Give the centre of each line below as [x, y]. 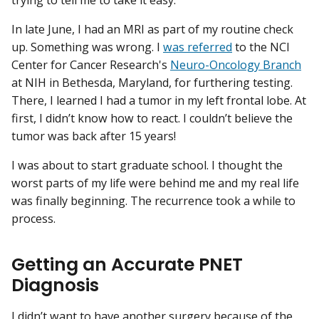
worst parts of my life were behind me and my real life [155, 183]
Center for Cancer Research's [91, 64]
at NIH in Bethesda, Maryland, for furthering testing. [152, 82]
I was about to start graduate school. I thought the [147, 166]
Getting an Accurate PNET [127, 265]
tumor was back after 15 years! [94, 136]
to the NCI [261, 47]
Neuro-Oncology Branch [236, 64]
